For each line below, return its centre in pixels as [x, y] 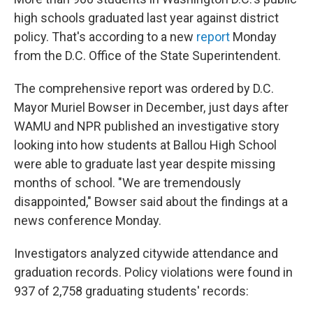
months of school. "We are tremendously [128, 183]
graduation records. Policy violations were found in [153, 272]
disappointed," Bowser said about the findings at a [151, 202]
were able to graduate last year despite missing [145, 164]
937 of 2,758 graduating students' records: [131, 291]
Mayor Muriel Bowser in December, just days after [151, 107]
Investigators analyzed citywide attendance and [146, 253]
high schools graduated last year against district [146, 18]
